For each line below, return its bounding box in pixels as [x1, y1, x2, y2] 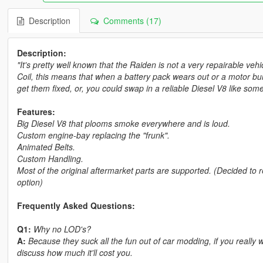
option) [16, 176, 43, 188]
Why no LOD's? [31, 223, 91, 235]
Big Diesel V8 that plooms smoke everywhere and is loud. [16, 117, 230, 130]
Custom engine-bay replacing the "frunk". [16, 129, 170, 141]
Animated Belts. [16, 141, 75, 153]
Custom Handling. [16, 153, 83, 165]
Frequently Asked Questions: [16, 200, 135, 212]
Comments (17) [98, 15, 161, 27]
